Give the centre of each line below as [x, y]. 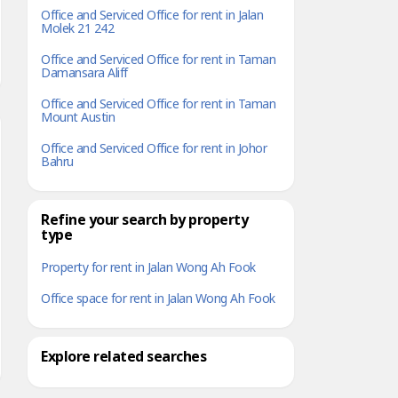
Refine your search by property [144, 220]
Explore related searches [123, 357]
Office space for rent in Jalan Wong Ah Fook [158, 299]
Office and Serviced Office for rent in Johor [154, 149]
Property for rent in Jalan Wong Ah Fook [148, 268]
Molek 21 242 [77, 29]
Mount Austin [78, 118]
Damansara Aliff [84, 73]
